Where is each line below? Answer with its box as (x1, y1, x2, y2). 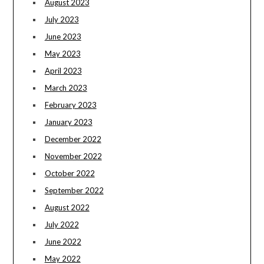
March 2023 (44, 83, 87, 93)
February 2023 (44, 100, 97, 110)
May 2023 (44, 49, 81, 59)
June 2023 (44, 32, 81, 42)
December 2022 (44, 134, 101, 144)
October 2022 (44, 169, 95, 179)
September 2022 (44, 186, 104, 196)
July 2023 (44, 15, 79, 25)
